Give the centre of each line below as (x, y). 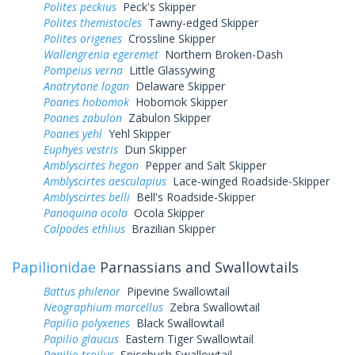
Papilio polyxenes (87, 323)
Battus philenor (82, 291)
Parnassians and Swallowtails (197, 267)
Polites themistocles (93, 22)
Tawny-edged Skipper (200, 22)
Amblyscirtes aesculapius (105, 181)
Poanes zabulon (83, 117)
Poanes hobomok (86, 101)
